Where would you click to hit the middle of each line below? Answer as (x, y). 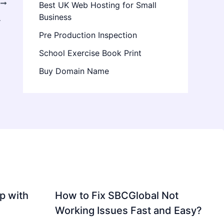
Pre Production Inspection (88, 35)
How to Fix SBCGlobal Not (117, 196)
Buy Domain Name (74, 71)
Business (55, 17)
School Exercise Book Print (90, 53)
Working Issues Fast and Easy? (129, 211)
